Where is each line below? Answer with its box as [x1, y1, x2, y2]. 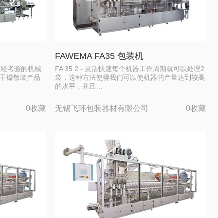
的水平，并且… [55, 82, 103, 90]
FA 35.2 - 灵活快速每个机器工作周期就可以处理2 [55, 65, 204, 73]
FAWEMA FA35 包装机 [55, 51, 144, 61]
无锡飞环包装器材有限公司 [55, 104, 148, 112]
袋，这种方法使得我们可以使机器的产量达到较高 [55, 73, 205, 81]
